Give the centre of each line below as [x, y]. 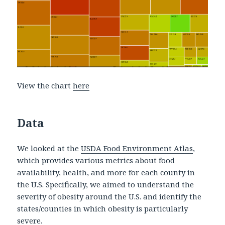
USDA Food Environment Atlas [137, 148]
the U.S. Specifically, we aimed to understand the [106, 184]
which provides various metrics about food [96, 160]
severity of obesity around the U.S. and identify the [109, 196]
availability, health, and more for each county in [106, 172]
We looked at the [49, 148]
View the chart [45, 85]
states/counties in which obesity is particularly [103, 208]
